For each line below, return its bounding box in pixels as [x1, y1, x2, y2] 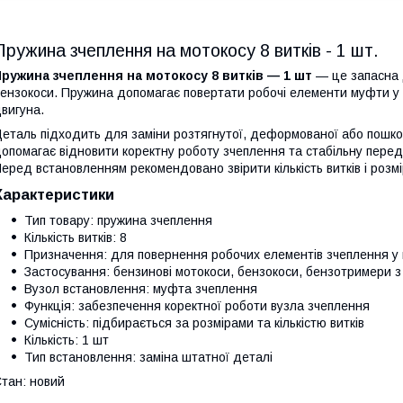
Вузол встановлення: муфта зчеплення [24, 281, 257, 296]
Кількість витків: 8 [24, 229, 127, 245]
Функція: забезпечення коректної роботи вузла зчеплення [24, 298, 370, 313]
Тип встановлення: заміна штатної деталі [24, 349, 273, 364]
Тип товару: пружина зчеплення [24, 212, 212, 228]
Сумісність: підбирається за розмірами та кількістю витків [24, 315, 364, 330]
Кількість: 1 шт [24, 332, 109, 347]
